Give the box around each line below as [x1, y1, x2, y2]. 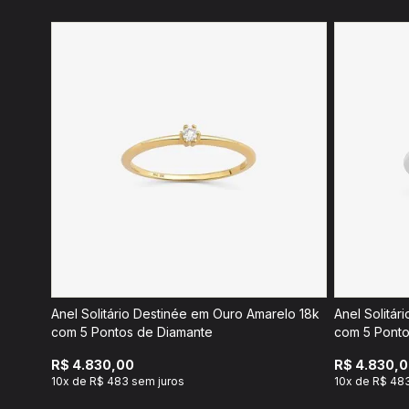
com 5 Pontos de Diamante [51, 324, 213, 340]
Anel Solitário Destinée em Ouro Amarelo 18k [51, 306, 320, 321]
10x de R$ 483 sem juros [51, 374, 184, 388]
